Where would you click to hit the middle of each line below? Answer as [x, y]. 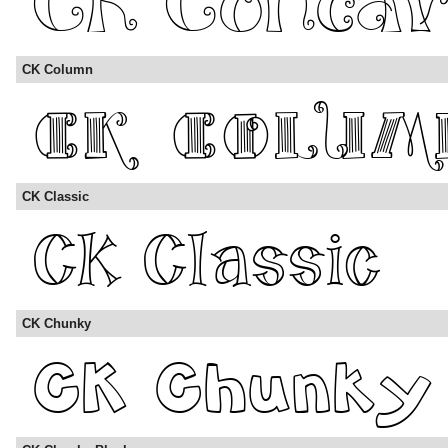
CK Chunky [56, 324]
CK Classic [55, 197]
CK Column [57, 70]
